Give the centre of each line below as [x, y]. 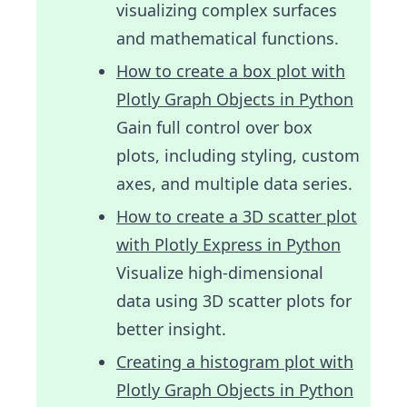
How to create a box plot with [231, 70]
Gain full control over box [214, 127]
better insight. [171, 328]
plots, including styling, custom [238, 155]
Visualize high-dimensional [220, 272]
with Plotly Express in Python [228, 244]
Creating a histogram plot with [235, 361]
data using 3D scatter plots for [234, 300]
